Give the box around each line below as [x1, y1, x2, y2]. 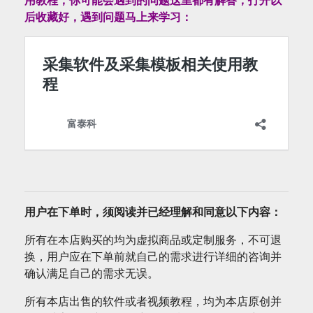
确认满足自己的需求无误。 [24, 265, 159, 280]
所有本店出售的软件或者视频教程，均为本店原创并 [24, 293, 282, 308]
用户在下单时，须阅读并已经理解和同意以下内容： [24, 204, 282, 219]
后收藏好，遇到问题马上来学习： [24, 9, 192, 24]
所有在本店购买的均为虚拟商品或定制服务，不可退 [24, 232, 282, 247]
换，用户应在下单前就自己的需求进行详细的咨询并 [24, 249, 282, 263]
